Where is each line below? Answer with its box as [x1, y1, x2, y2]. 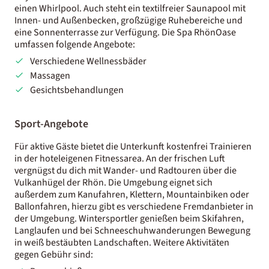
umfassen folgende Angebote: [14, 37, 135, 51]
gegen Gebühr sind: [14, 247, 93, 261]
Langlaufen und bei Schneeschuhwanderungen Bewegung [14, 223, 250, 237]
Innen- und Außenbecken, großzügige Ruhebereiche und [14, 13, 243, 27]
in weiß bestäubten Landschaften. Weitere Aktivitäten [14, 235, 229, 249]
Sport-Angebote [14, 116, 88, 131]
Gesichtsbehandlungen [29, 83, 124, 97]
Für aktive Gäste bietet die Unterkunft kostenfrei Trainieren [14, 139, 252, 153]
